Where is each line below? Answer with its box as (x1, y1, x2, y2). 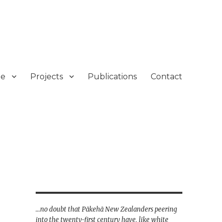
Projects (30, 71, 63, 81)
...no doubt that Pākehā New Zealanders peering (35, 205, 177, 214)
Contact (150, 71, 182, 81)
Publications (87, 71, 137, 81)
